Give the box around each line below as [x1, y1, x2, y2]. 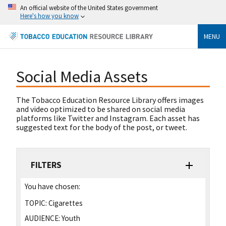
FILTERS [31, 159, 62, 171]
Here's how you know [20, 12, 79, 20]
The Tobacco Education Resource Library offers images [16, 95, 204, 105]
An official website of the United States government [20, 4, 158, 12]
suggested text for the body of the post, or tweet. [16, 122, 187, 133]
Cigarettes [47, 198, 83, 208]
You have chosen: [25, 182, 80, 192]
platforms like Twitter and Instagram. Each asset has [16, 113, 200, 124]
